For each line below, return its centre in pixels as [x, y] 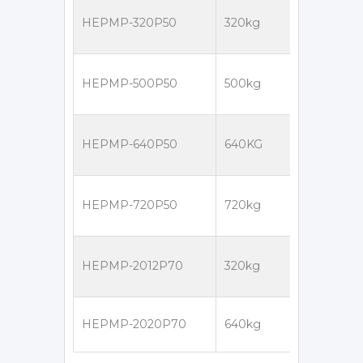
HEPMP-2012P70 [132, 265]
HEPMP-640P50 [130, 144]
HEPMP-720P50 [130, 205]
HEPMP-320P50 [129, 22]
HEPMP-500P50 [130, 83]
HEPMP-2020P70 [134, 324]
